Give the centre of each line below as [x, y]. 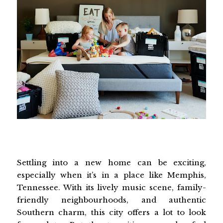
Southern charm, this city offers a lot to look [111, 212]
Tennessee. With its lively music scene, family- [111, 187]
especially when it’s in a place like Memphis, [111, 175]
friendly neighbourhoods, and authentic [111, 200]
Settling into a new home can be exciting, [111, 162]
